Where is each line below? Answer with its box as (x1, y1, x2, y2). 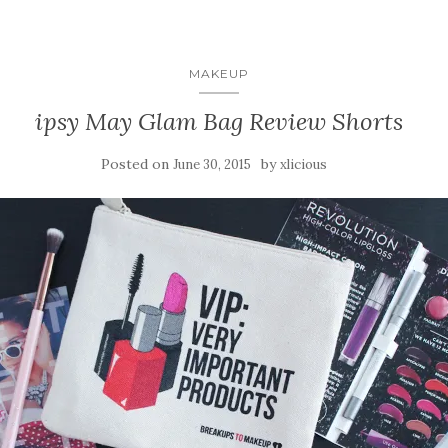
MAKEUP (189, 66, 249, 82)
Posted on (101, 155, 173, 174)
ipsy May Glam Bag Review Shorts (35, 106, 403, 138)
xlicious (280, 156, 327, 174)
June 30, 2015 (173, 156, 251, 174)
